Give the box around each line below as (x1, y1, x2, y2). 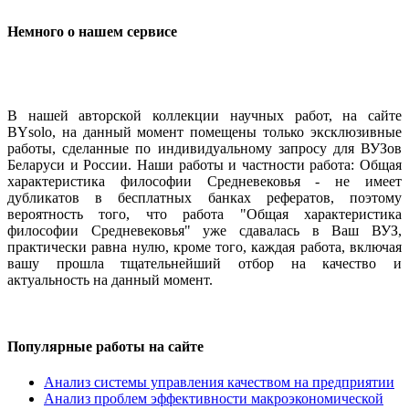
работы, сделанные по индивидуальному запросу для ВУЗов (7, 140, 402, 156)
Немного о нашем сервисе (7, 24, 177, 40)
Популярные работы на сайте (7, 338, 204, 354)
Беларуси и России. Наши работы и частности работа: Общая (7, 156, 402, 173)
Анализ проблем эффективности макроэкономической (44, 391, 383, 407)
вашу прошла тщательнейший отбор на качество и (7, 255, 402, 271)
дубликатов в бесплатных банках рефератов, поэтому (7, 189, 402, 205)
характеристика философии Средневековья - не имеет (7, 173, 402, 189)
